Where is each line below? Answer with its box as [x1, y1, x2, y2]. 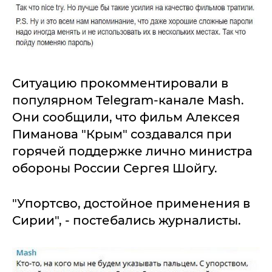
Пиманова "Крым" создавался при [12, 127, 232, 141]
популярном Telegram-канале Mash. [12, 93, 244, 107]
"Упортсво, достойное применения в [12, 196, 250, 211]
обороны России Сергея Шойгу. [12, 161, 220, 175]
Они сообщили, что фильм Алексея [12, 110, 240, 124]
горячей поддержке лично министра [12, 144, 253, 158]
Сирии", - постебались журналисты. [12, 213, 241, 228]
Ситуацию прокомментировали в [12, 76, 228, 90]
